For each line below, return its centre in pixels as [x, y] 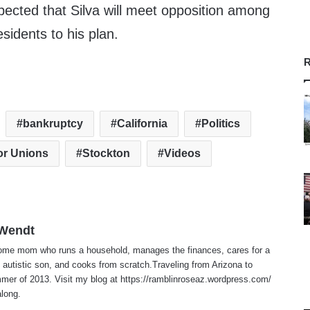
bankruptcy [53, 124]
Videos [183, 154]
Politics [221, 124]
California [143, 124]
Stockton [107, 154]
